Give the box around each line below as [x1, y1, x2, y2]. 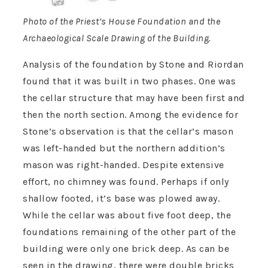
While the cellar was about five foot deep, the [23, 209, 231, 221]
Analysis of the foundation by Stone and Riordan [23, 59, 244, 71]
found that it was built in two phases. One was [23, 75, 236, 87]
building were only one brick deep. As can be [23, 243, 229, 255]
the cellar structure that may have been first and [23, 92, 245, 104]
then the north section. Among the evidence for [23, 109, 238, 121]
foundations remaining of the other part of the [23, 226, 236, 238]
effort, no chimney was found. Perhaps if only [23, 176, 229, 188]
